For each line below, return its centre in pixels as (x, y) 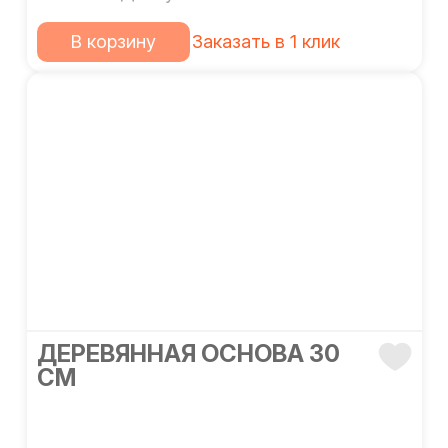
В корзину (113, 41)
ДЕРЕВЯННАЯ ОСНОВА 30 (188, 353)
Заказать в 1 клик (266, 41)
